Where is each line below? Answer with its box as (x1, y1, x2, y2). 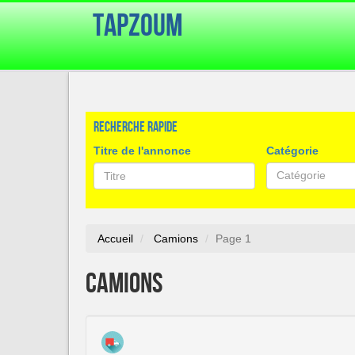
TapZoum (93, 7, 183, 45)
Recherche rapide (94, 119, 177, 136)
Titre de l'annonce (94, 144, 191, 157)
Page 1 (216, 232, 251, 246)
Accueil (97, 232, 133, 246)
